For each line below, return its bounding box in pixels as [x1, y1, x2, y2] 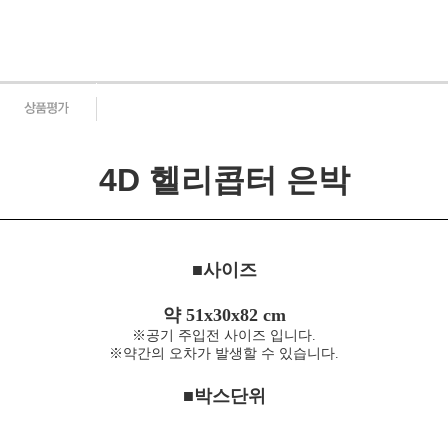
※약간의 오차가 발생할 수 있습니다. [109, 346, 339, 361]
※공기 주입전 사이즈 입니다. [132, 328, 316, 343]
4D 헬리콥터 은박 [98, 162, 350, 198]
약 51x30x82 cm [162, 305, 286, 325]
